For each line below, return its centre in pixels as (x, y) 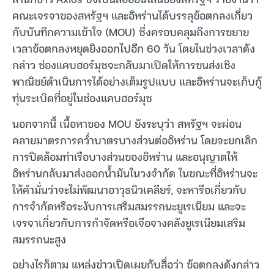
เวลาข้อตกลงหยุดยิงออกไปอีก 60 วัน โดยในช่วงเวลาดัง (134, 48)
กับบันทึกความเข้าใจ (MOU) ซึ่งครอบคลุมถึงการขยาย (131, 32)
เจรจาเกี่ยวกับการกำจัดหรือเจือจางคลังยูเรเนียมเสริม (129, 222)
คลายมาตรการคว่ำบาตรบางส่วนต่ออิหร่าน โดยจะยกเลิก (135, 139)
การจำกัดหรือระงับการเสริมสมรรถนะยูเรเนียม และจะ (129, 206)
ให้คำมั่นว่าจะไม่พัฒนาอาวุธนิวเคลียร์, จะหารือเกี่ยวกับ (129, 189)
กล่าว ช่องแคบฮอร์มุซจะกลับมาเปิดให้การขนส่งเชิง (124, 65)
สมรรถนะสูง (39, 239)
